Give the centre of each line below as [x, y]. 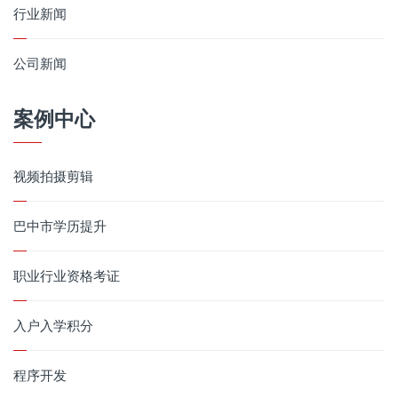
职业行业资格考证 [67, 275]
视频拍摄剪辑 [53, 175]
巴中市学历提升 [60, 225]
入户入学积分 [53, 325]
